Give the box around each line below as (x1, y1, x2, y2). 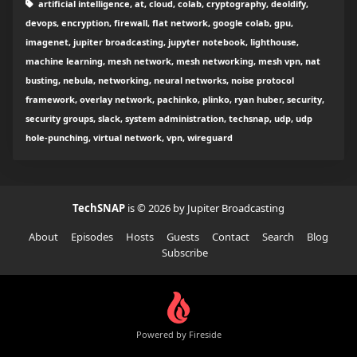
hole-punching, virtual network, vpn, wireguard (25, 131, 233, 144)
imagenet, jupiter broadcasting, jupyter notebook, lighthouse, (25, 36, 299, 49)
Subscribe (162, 245, 208, 261)
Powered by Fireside (135, 328, 222, 340)
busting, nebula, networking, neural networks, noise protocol (25, 74, 294, 87)
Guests (167, 229, 199, 245)
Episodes (71, 229, 113, 245)
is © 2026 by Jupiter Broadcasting (127, 201, 284, 216)
